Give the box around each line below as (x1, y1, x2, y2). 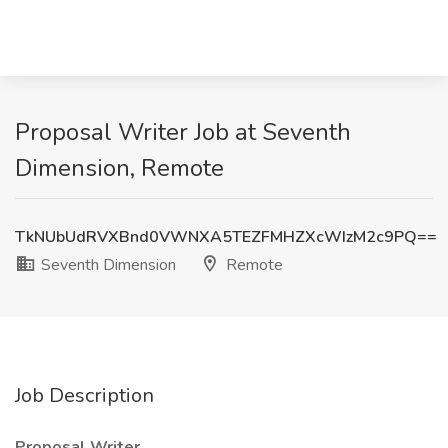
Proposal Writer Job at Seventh (15, 116, 351, 148)
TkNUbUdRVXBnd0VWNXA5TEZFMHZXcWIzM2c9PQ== (15, 226, 437, 248)
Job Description (15, 382, 154, 409)
